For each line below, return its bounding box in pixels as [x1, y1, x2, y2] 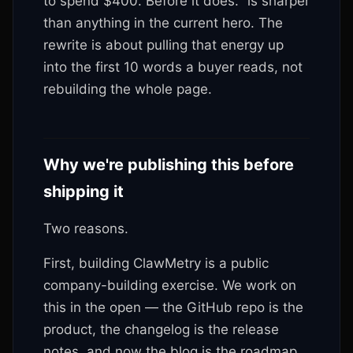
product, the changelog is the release [43, 321, 279, 337]
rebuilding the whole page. [43, 81, 212, 97]
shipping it [43, 182, 124, 201]
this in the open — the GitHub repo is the [43, 299, 303, 315]
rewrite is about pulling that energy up [43, 37, 284, 53]
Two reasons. [43, 221, 128, 236]
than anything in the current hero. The [43, 15, 283, 31]
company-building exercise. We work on [43, 277, 296, 293]
